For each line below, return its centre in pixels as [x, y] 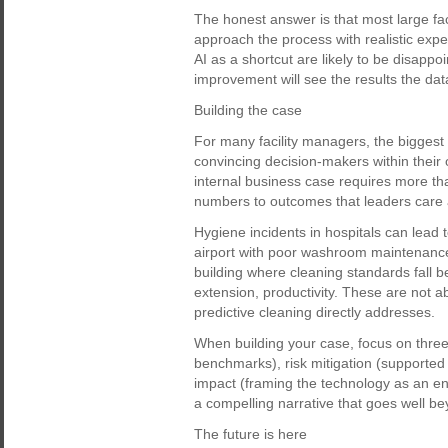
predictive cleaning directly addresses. [314, 312]
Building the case [248, 110]
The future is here [250, 434]
